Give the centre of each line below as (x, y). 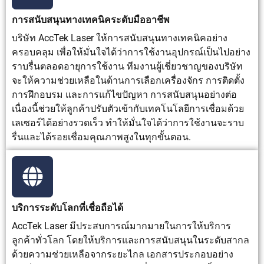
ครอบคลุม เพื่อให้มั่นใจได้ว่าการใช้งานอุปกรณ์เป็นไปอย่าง (131, 52)
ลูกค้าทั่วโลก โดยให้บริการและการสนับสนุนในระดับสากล (131, 240)
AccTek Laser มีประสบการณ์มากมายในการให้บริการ (121, 226)
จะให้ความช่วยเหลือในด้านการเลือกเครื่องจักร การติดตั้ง (128, 80)
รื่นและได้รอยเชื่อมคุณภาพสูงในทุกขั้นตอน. (101, 137)
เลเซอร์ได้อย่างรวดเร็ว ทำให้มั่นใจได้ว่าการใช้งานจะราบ (128, 123)
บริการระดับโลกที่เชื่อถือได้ (67, 207)
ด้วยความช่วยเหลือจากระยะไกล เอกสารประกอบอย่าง (123, 254)
